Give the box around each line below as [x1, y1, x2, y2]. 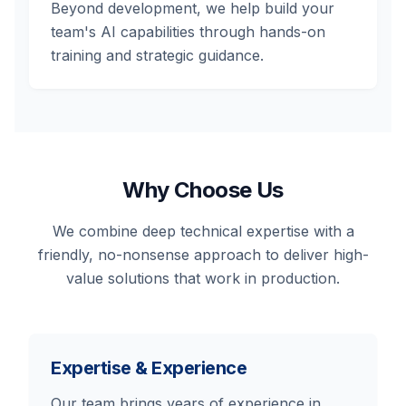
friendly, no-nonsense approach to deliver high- [37, 246, 369, 264]
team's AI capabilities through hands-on [51, 23, 325, 41]
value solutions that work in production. [66, 269, 340, 287]
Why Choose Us [122, 177, 284, 203]
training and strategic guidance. [51, 46, 264, 64]
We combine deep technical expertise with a [52, 222, 354, 240]
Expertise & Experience [51, 357, 246, 379]
